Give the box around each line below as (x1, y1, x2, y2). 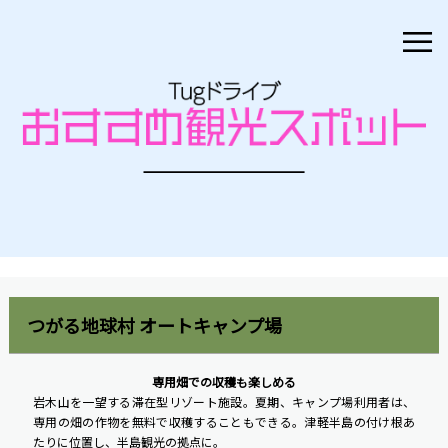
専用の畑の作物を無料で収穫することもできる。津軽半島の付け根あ (32, 413, 416, 431)
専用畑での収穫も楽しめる (151, 373, 296, 391)
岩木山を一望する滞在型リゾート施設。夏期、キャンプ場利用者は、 (32, 393, 416, 411)
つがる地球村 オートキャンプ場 (26, 312, 282, 339)
